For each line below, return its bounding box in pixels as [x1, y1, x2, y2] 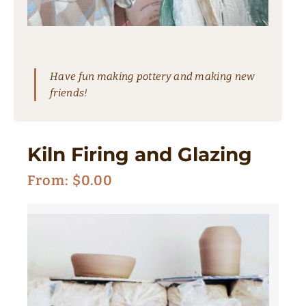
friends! [50, 86, 88, 99]
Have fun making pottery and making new [50, 70, 255, 83]
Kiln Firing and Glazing [27, 142, 252, 166]
